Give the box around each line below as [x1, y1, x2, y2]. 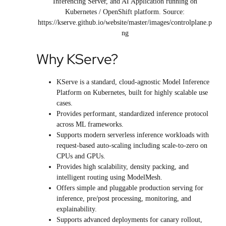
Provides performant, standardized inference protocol [56, 110, 208, 118]
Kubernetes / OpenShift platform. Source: [65, 8, 185, 16]
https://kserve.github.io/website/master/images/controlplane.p [38, 19, 212, 26]
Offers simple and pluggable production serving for [56, 184, 203, 192]
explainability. [56, 205, 97, 213]
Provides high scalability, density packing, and [56, 163, 189, 171]
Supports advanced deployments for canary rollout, [56, 216, 202, 224]
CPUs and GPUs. [56, 152, 105, 160]
